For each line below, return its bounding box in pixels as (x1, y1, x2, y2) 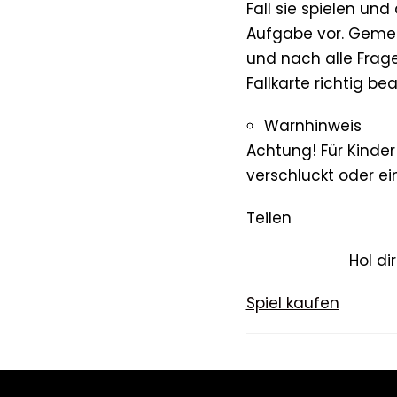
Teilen (245, 206, 292, 229)
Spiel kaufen (245, 292, 339, 314)
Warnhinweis (263, 114, 362, 136)
